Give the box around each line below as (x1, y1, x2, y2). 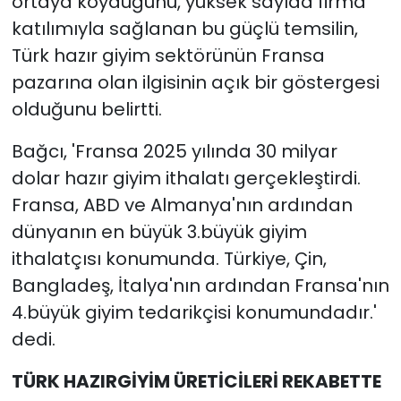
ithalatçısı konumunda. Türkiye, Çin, (11, 246, 327, 272)
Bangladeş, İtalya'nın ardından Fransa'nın (11, 273, 389, 299)
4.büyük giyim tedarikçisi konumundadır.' (11, 300, 377, 326)
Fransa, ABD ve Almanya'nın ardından (11, 192, 353, 218)
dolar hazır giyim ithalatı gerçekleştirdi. (11, 166, 361, 192)
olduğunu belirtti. (11, 97, 162, 123)
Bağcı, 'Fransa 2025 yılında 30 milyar (11, 139, 337, 165)
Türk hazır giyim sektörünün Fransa (11, 43, 325, 69)
